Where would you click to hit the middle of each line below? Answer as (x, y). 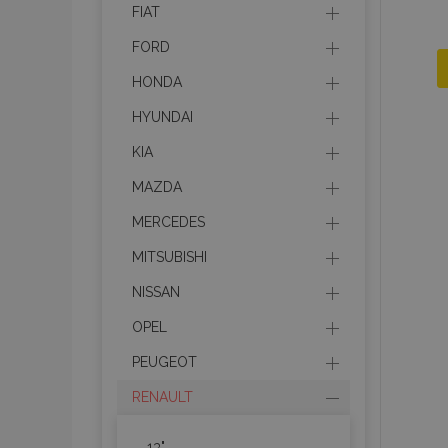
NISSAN (156, 292)
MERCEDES (168, 222)
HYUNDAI (162, 117)
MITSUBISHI (169, 257)
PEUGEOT (164, 362)
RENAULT (162, 397)
